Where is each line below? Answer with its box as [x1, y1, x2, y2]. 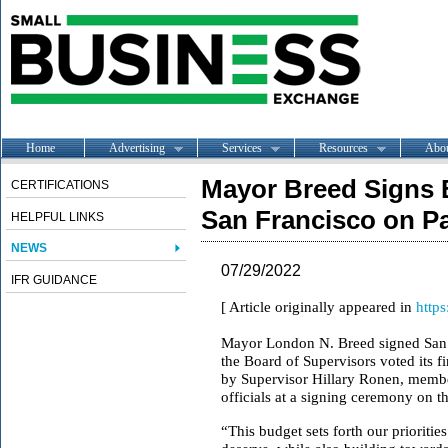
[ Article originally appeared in [221, 298, 416, 315]
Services [222, 140, 262, 155]
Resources [319, 140, 368, 155]
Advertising [109, 140, 165, 155]
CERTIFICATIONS [11, 178, 109, 192]
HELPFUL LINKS [11, 210, 104, 224]
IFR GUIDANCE [11, 273, 97, 287]
